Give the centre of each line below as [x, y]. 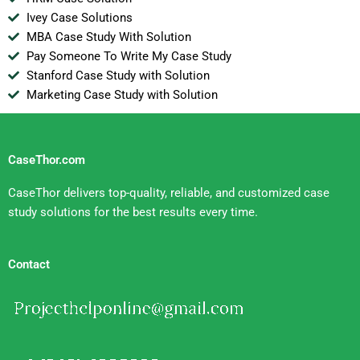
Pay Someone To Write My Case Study [129, 57]
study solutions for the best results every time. [133, 212]
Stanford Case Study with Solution [118, 76]
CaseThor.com [47, 160]
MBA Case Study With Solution [108, 37]
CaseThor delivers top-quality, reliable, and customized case [169, 192]
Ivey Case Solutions [79, 18]
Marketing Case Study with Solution [122, 95]
